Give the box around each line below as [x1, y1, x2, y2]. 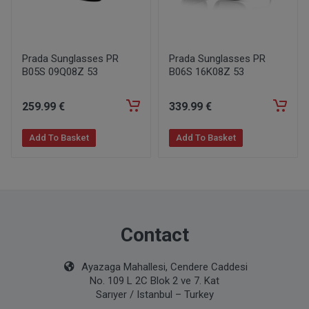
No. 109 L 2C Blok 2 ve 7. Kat [90, 275, 219, 287]
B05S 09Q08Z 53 [22, 66, 98, 78]
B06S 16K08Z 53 [169, 66, 244, 78]
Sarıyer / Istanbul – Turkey [95, 288, 214, 301]
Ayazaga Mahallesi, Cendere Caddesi [78, 261, 248, 273]
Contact [120, 223, 189, 246]
